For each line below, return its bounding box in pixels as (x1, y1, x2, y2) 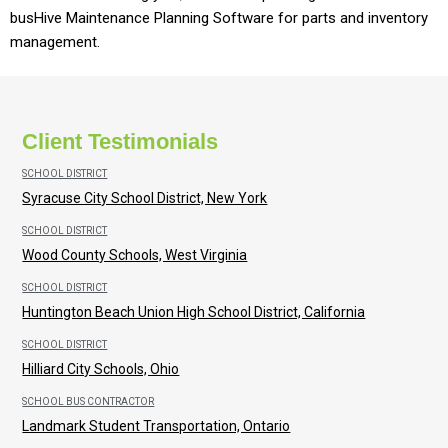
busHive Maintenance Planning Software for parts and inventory (10, 9, 428, 28)
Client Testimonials (22, 128, 219, 154)
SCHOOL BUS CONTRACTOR (22, 395, 155, 407)
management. (10, 33, 100, 52)
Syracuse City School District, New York (22, 189, 268, 206)
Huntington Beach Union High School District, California (22, 303, 366, 320)
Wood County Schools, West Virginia (22, 246, 248, 263)
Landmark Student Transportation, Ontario (22, 417, 291, 434)
